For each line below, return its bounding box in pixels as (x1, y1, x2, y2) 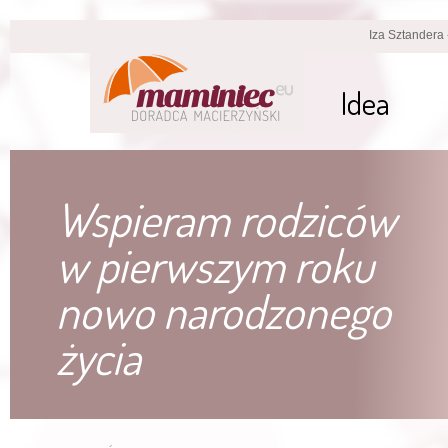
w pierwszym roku (56, 236, 374, 294)
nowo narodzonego (56, 282, 391, 340)
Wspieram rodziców (56, 190, 396, 248)
